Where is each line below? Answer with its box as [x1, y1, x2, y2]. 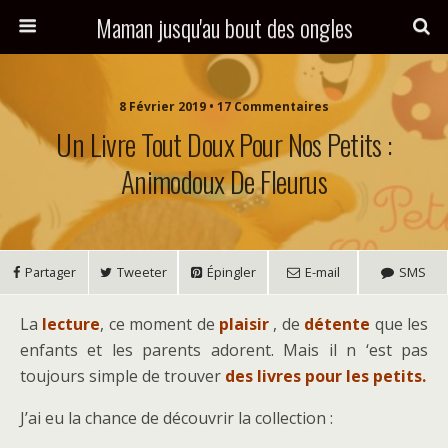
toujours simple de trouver [20, 365, 221, 387]
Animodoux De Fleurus [120, 160, 328, 202]
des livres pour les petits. [221, 365, 426, 387]
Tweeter [116, 263, 167, 281]
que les [370, 313, 429, 335]
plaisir [219, 313, 270, 335]
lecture [42, 313, 101, 335]
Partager [24, 263, 76, 281]
